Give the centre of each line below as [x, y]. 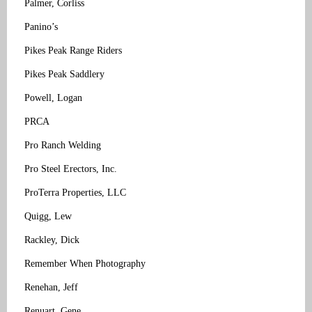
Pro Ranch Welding [63, 145]
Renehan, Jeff [51, 287]
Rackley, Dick [52, 240]
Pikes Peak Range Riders [73, 50]
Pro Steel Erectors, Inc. [71, 169]
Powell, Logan [53, 97]
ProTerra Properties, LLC [75, 192]
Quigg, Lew [48, 216]
